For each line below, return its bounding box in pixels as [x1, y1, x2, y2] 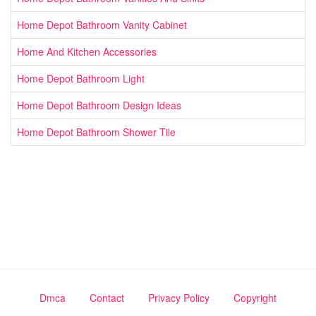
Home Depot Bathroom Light [17, 71, 145, 85]
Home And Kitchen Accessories [17, 44, 157, 59]
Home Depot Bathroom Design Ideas [17, 97, 181, 112]
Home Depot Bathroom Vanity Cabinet [17, 17, 187, 32]
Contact [90, 290, 124, 305]
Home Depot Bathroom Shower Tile [17, 124, 176, 139]
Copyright [233, 290, 276, 305]
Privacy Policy [148, 290, 209, 305]
